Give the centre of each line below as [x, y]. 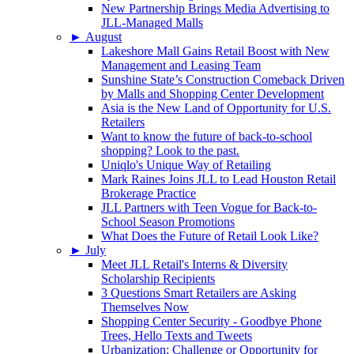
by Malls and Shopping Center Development [213, 94]
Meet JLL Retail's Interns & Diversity [194, 265]
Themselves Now [145, 307]
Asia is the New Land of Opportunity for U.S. [216, 108]
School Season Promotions [168, 222]
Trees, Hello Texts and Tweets [177, 336]
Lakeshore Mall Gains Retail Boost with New [215, 51]
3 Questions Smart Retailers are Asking [199, 293]
